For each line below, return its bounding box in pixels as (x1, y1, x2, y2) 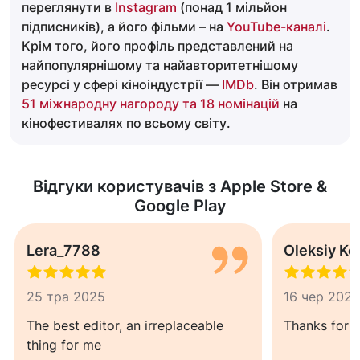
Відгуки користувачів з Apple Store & (33, 176, 327, 196)
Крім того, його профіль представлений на (22, 37, 293, 54)
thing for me (27, 336, 101, 353)
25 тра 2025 (27, 288, 105, 305)
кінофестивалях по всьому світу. (22, 114, 231, 131)
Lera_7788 (27, 241, 100, 259)
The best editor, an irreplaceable (27, 317, 223, 333)
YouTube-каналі (227, 18, 326, 35)
